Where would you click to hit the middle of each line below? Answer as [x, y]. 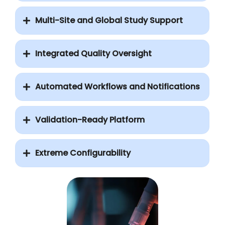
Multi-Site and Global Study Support [109, 21]
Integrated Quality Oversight [93, 54]
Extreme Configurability [83, 153]
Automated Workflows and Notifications [118, 87]
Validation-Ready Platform [90, 120]
